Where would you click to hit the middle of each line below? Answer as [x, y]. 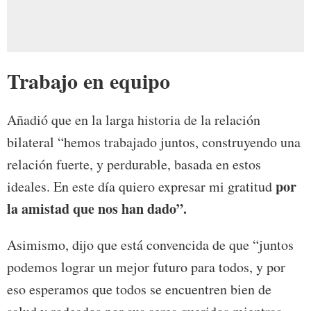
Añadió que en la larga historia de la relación [134, 120]
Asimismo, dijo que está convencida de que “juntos [150, 245]
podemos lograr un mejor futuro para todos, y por [146, 267]
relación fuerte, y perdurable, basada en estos [134, 165]
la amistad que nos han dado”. [97, 209]
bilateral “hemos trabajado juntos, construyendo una [154, 142]
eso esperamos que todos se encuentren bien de [139, 289]
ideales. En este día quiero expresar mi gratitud [141, 187]
